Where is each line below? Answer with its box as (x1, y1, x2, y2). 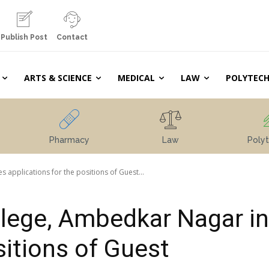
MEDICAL (117, 72, 155, 83)
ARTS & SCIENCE (23, 72, 92, 83)
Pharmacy (49, 135, 89, 145)
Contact (56, 33, 88, 41)
